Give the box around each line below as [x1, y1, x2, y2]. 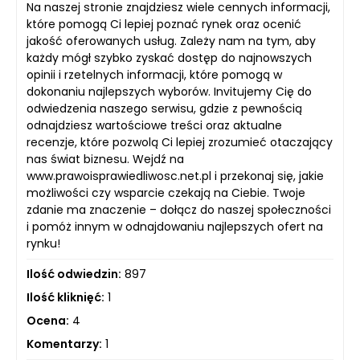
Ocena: [27, 312, 69, 329]
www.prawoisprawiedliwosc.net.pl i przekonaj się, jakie [27, 167, 324, 184]
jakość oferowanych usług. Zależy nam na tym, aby [27, 32, 316, 49]
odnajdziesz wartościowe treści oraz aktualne [27, 117, 282, 133]
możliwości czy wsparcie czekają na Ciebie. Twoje [27, 184, 305, 201]
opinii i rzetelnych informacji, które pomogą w [27, 66, 282, 83]
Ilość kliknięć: [27, 288, 104, 305]
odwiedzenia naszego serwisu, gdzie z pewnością [27, 100, 302, 117]
